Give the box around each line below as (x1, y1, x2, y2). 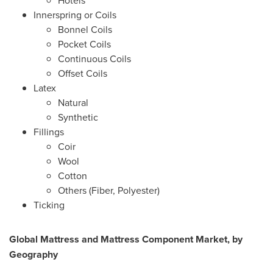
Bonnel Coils (58, 23, 112, 36)
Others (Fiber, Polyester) (58, 183, 160, 197)
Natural (58, 96, 88, 109)
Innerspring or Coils (34, 8, 116, 21)
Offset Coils (58, 66, 107, 80)
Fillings (34, 125, 64, 138)
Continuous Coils (58, 52, 131, 65)
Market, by (196, 232, 243, 246)
